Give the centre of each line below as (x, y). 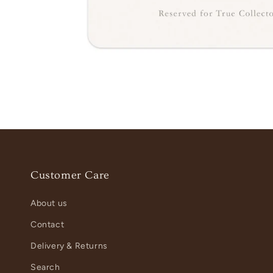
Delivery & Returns (69, 246)
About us (49, 203)
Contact (48, 225)
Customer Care (70, 175)
